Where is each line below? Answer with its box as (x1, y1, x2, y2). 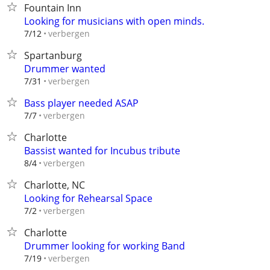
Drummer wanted (24, 62, 105, 75)
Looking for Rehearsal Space (24, 192, 152, 205)
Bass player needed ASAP (24, 96, 139, 110)
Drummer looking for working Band (24, 239, 185, 253)
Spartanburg (24, 49, 82, 62)
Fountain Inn (24, 1, 81, 14)
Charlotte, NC (24, 178, 85, 192)
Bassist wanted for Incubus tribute (24, 144, 180, 157)
